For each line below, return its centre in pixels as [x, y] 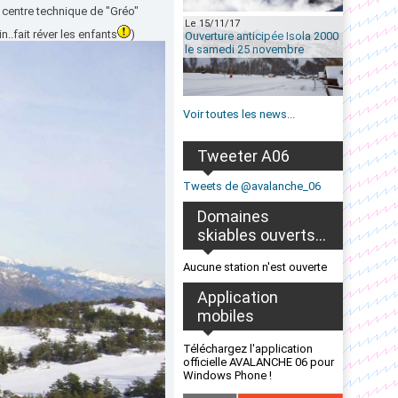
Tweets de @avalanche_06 [252, 186]
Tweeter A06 [243, 156]
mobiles [226, 316]
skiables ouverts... [262, 235]
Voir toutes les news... [239, 114]
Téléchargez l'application [248, 349]
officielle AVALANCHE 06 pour [259, 362]
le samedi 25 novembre [244, 49]
